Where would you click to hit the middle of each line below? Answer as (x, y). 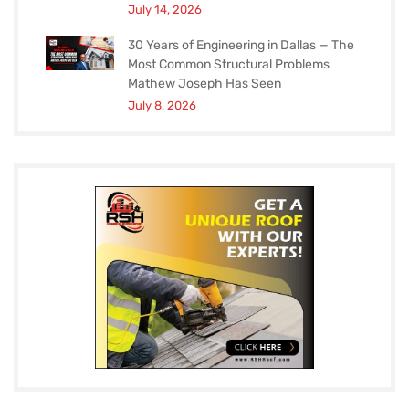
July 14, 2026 (165, 10)
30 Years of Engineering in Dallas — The (241, 45)
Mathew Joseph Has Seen (204, 84)
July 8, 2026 (162, 105)
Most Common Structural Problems (229, 64)
